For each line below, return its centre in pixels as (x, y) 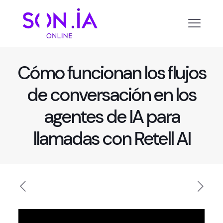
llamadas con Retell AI (111, 138)
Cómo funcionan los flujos (111, 72)
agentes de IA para (111, 116)
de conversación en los (111, 94)
